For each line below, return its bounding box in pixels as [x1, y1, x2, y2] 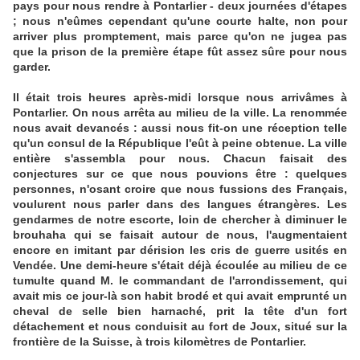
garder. [13, 60, 51, 74]
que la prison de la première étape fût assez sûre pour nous [13, 45, 347, 59]
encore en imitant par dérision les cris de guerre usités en [13, 243, 347, 257]
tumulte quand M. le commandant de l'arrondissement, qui [13, 274, 347, 288]
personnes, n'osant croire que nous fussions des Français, [13, 182, 347, 196]
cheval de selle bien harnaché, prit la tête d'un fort [13, 305, 347, 318]
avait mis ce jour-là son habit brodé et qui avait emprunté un [13, 289, 347, 303]
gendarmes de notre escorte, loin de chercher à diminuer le [13, 213, 347, 227]
